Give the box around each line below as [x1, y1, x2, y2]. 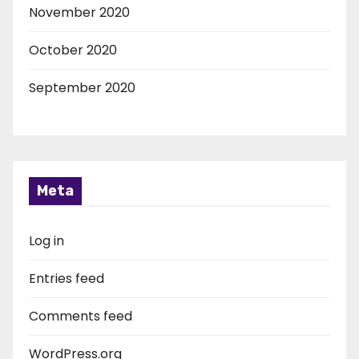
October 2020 [29, 41, 117, 60]
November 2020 [29, 3, 130, 22]
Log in [29, 232, 64, 251]
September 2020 [29, 79, 135, 98]
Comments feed [29, 307, 132, 326]
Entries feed [29, 269, 104, 288]
